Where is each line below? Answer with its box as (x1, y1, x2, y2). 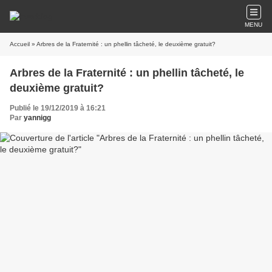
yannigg (24, 114, 51, 122)
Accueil (10, 41, 30, 47)
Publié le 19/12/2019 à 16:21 (10, 104, 106, 112)
